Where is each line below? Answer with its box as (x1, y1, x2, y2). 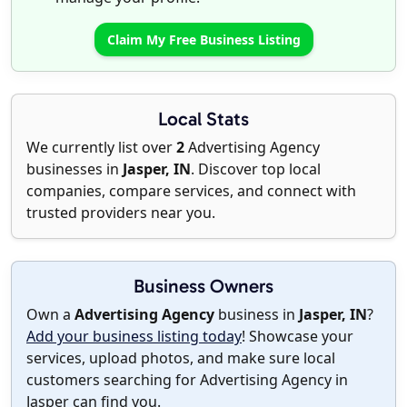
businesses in (26, 159, 123, 180)
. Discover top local (191, 159, 321, 180)
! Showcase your (242, 326, 353, 347)
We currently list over (26, 137, 176, 158)
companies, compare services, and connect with (26, 181, 356, 202)
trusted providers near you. (26, 203, 215, 223)
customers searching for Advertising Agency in (26, 370, 348, 391)
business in (214, 304, 299, 325)
